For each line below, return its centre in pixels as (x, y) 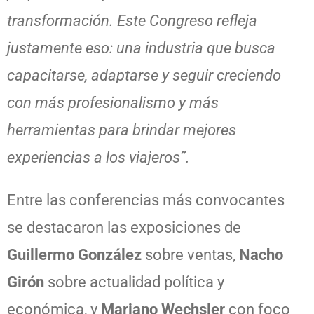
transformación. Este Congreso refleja (132, 20)
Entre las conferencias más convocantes (146, 200)
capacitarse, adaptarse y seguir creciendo (144, 75)
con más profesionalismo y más (113, 102)
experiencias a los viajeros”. (98, 157)
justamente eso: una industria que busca (141, 48)
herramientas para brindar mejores (122, 130)
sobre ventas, (190, 254)
